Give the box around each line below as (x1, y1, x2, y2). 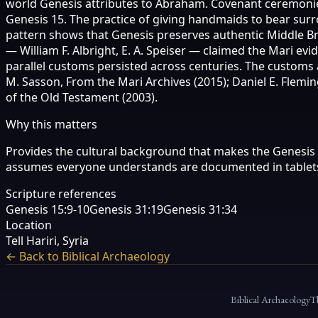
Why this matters (6, 116, 97, 132)
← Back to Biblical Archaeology (6, 248, 170, 264)
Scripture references (6, 185, 116, 202)
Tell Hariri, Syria (6, 232, 89, 248)
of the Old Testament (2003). (6, 89, 158, 105)
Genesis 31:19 (89, 201, 163, 217)
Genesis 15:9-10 (6, 201, 89, 217)
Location (6, 216, 52, 233)
